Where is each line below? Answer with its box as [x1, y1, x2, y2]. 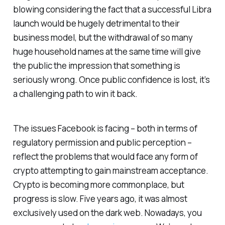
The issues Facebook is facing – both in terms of [13, 122, 197, 134]
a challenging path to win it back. [13, 87, 138, 99]
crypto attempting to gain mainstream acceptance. [13, 164, 208, 176]
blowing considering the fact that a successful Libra [13, 3, 211, 15]
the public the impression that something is [13, 59, 180, 71]
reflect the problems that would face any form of [13, 150, 198, 162]
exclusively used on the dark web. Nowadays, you [13, 206, 202, 218]
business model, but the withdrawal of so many [13, 31, 193, 43]
